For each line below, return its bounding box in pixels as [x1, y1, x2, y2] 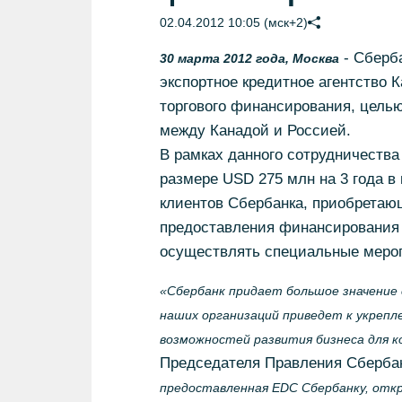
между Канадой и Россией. [159, 122, 351, 139]
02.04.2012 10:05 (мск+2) [159, 15, 308, 30]
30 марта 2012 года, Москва [159, 51, 339, 66]
